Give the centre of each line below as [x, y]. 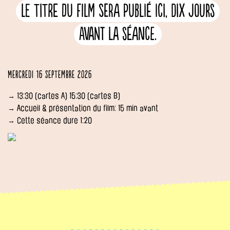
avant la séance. [118, 35]
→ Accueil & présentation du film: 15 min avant [83, 108]
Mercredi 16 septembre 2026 [50, 75]
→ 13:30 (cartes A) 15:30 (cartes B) [64, 96]
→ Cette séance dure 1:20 [50, 121]
